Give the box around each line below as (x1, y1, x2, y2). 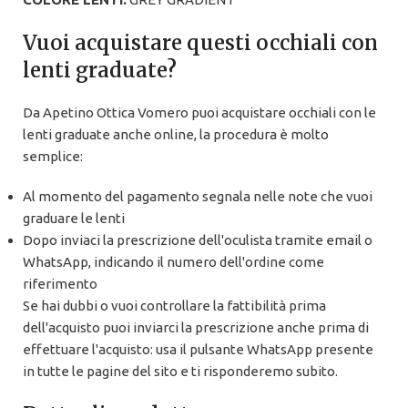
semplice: (23, 148, 83, 165)
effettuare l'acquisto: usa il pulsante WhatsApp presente (23, 342, 373, 358)
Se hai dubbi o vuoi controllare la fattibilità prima (23, 298, 326, 314)
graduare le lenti (23, 210, 125, 227)
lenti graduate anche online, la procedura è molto (23, 127, 329, 143)
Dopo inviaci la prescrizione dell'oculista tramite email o (23, 232, 372, 249)
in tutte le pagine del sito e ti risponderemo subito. (23, 363, 338, 380)
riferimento (23, 276, 97, 292)
